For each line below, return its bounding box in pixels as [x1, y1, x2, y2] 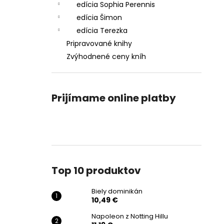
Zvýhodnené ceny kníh [66, 51, 146, 61]
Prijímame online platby [51, 91, 176, 105]
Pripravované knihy [66, 38, 132, 48]
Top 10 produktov [51, 163, 141, 177]
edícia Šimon [76, 12, 122, 22]
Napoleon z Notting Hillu [91, 211, 168, 221]
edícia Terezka [76, 25, 127, 35]
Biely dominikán [91, 186, 142, 196]
